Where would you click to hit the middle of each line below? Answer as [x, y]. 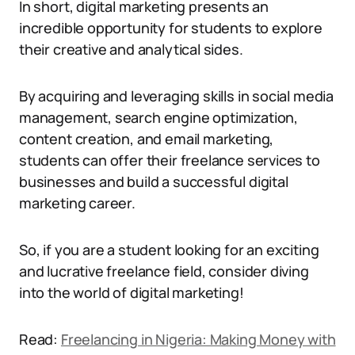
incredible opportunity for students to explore [171, 28]
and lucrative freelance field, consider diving [164, 271]
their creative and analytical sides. [131, 49]
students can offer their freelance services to [170, 160]
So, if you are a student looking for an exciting [169, 250]
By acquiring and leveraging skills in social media [177, 96]
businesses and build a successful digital [154, 181]
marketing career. [77, 203]
